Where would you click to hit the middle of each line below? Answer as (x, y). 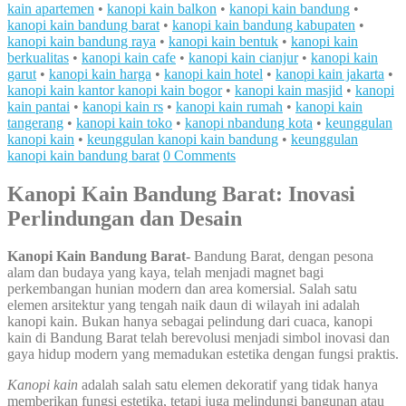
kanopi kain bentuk (223, 41)
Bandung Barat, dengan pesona (284, 256)
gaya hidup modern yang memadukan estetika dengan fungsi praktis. (203, 354)
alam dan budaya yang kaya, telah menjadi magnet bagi (165, 273)
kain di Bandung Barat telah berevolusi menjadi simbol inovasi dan (198, 338)
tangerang (35, 122)
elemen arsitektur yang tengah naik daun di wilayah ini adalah (184, 305)
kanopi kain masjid (289, 90)
